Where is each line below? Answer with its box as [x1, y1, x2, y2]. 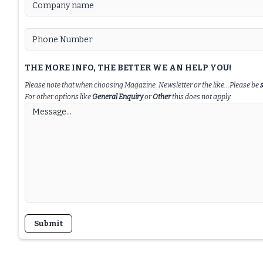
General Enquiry [92, 93, 143, 101]
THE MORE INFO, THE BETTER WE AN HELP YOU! [25, 63, 231, 73]
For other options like [25, 93, 92, 101]
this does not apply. [172, 93, 232, 101]
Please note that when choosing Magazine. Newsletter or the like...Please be [25, 81, 260, 89]
